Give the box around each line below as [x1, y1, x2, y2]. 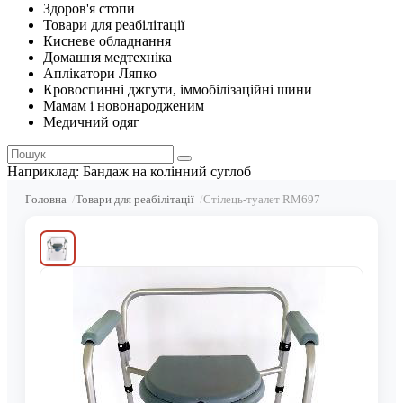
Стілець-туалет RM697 [203, 193, 320, 206]
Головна [25, 193, 67, 206]
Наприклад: [7, 164, 83, 179]
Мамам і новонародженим [43, 98, 204, 113]
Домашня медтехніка [43, 49, 172, 65]
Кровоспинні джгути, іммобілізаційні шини [43, 82, 312, 97]
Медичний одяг [43, 114, 139, 130]
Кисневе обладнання [43, 33, 171, 49]
